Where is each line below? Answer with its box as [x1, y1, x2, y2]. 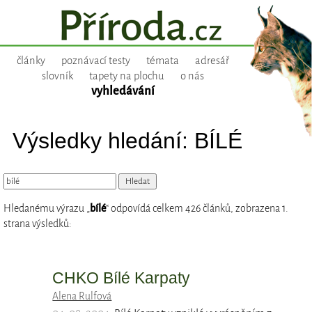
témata [146, 55, 179, 67]
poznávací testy [61, 55, 130, 67]
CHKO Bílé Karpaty [52, 269, 191, 288]
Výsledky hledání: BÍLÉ [12, 127, 242, 153]
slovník [41, 70, 73, 82]
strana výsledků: [3, 218, 72, 230]
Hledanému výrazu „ [3, 203, 90, 214]
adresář [194, 55, 229, 67]
